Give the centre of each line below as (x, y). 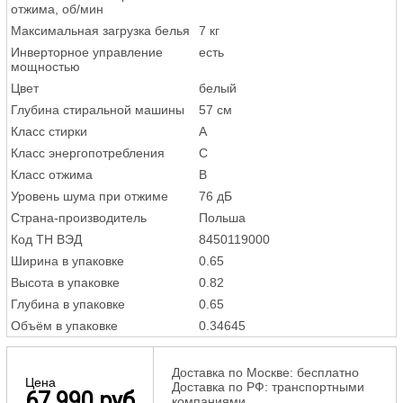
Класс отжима (52, 175)
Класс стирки (49, 132)
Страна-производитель (79, 218)
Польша (222, 218)
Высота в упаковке (65, 283)
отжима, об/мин (57, 9)
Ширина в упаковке (67, 261)
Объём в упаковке (64, 326)
